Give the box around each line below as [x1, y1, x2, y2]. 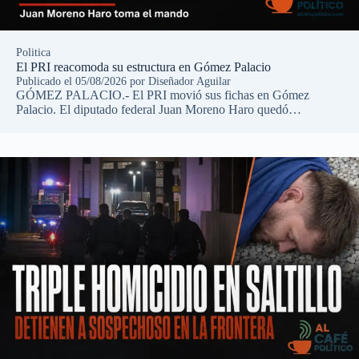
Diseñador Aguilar [148, 75, 231, 88]
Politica [16, 46, 50, 59]
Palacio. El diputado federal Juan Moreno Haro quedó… [16, 103, 301, 117]
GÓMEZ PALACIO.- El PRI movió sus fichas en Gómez [16, 88, 309, 103]
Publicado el [16, 75, 75, 88]
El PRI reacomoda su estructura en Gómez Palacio [16, 60, 271, 75]
